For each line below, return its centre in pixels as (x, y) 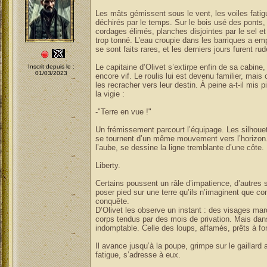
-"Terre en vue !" (123, 112)
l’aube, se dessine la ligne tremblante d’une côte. (179, 148)
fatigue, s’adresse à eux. (138, 255)
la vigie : (110, 94)
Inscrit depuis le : (51, 66)
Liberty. (108, 165)
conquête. (112, 201)
